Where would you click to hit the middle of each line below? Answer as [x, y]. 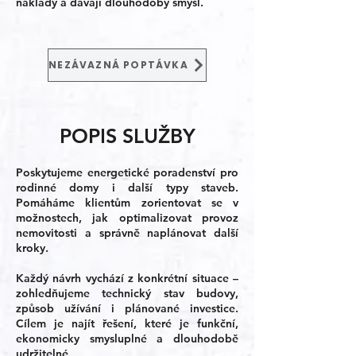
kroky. [32, 248]
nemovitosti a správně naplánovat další [127, 233]
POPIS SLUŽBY [127, 136]
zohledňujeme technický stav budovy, [127, 293]
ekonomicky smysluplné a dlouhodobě [127, 339]
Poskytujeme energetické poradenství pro [127, 172]
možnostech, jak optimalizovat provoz [127, 218]
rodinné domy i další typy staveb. [127, 188]
